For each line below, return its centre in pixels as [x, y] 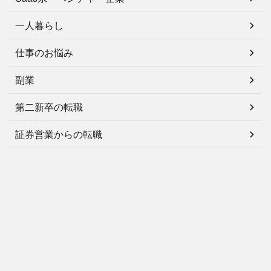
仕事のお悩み [44, 53]
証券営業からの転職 [59, 134]
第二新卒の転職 [49, 107]
